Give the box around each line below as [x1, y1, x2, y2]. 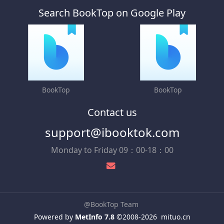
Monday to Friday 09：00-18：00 [50, 144, 173, 156]
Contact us [87, 105, 137, 119]
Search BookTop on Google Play [38, 6, 185, 20]
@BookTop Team [83, 199, 138, 209]
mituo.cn [160, 212, 190, 222]
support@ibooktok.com [44, 124, 179, 141]
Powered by [33, 212, 75, 222]
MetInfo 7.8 [74, 212, 114, 222]
